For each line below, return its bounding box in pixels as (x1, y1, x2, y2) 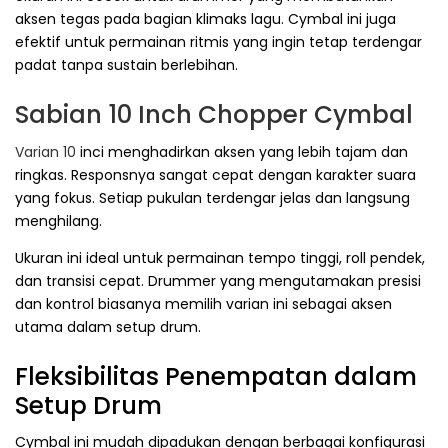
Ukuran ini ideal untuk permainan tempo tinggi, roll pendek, (15, 247, 425, 268)
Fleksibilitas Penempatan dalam (15, 358, 417, 394)
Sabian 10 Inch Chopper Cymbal (15, 97, 413, 133)
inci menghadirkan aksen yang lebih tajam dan (76, 141, 408, 162)
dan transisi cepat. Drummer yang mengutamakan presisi (15, 270, 421, 291)
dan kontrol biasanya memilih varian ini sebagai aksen (15, 293, 392, 314)
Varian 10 (15, 141, 76, 162)
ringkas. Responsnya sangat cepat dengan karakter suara (15, 164, 416, 185)
